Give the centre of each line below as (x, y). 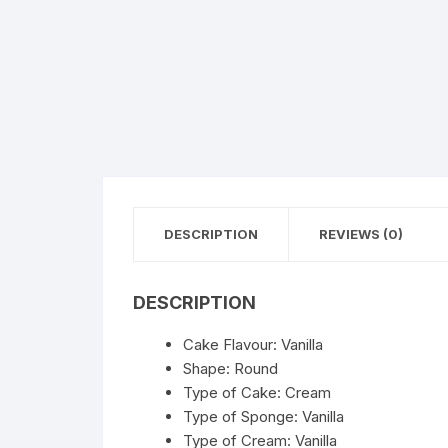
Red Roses (354, 58)
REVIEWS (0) (361, 234)
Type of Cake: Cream (257, 392)
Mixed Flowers (367, 202)
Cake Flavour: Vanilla (253, 344)
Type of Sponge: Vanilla (263, 416)
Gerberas (348, 154)
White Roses (360, 106)
